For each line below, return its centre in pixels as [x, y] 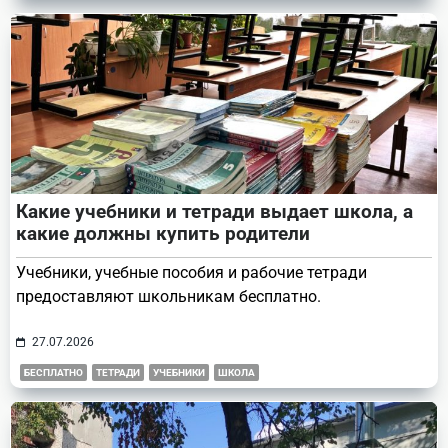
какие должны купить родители [163, 233]
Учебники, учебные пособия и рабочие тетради [191, 272]
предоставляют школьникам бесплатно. [168, 296]
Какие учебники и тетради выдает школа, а [214, 211]
